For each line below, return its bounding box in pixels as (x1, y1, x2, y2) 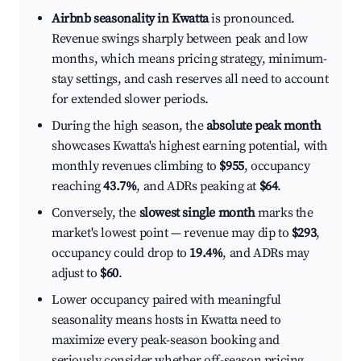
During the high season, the (52, 118, 206, 135)
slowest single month (139, 205, 255, 222)
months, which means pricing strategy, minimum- (52, 51, 327, 68)
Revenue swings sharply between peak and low (52, 31, 308, 48)
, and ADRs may (222, 245, 309, 262)
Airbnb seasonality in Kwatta (52, 10, 209, 27)
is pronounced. (208, 10, 295, 27)
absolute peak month (205, 118, 322, 135)
